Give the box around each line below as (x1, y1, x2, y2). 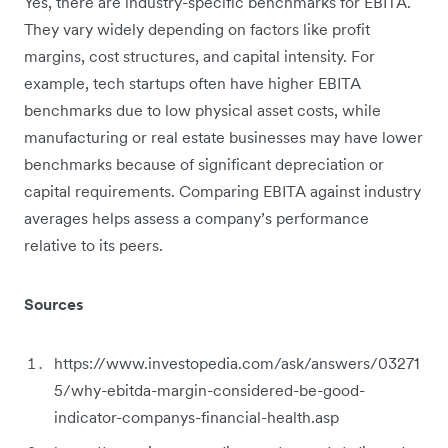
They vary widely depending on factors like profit (24, 19, 370, 40)
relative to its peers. (24, 235, 163, 256)
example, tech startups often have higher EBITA (24, 73, 361, 94)
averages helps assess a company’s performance (24, 208, 369, 229)
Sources (24, 294, 84, 315)
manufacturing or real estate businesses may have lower (24, 127, 423, 148)
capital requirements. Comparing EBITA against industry (24, 181, 421, 202)
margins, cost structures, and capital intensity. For (24, 46, 375, 67)
